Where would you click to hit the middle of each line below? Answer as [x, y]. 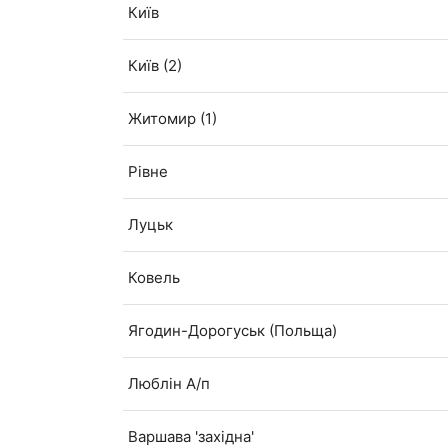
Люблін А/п [169, 384]
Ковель [154, 278]
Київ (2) [155, 66]
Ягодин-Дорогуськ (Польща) [233, 331]
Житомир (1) [173, 119]
